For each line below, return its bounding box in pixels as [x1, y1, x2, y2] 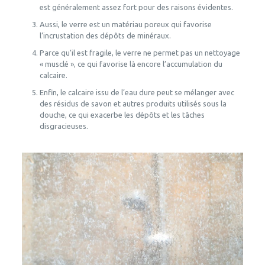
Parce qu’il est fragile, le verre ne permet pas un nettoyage [39, 48, 240, 57]
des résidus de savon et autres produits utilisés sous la [39, 99, 227, 108]
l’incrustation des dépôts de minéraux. [39, 31, 171, 40]
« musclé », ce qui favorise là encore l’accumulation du [39, 59, 222, 68]
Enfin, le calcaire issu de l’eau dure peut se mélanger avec [39, 88, 234, 96]
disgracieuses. [39, 121, 88, 130]
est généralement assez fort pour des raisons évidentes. [39, 2, 233, 11]
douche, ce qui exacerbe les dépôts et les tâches [39, 110, 205, 119]
